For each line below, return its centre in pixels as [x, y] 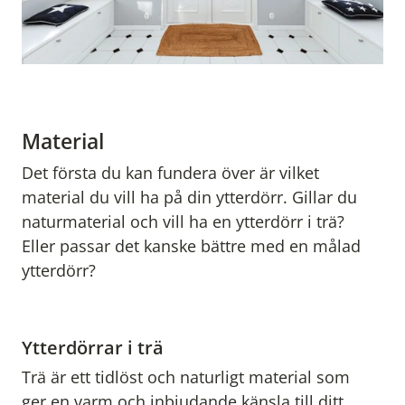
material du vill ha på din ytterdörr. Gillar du [189, 198]
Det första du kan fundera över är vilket [170, 173]
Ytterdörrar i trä [93, 348]
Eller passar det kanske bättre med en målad [191, 246]
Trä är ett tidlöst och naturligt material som [186, 377]
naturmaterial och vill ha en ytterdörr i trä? [183, 222]
